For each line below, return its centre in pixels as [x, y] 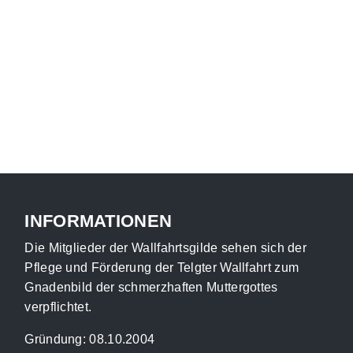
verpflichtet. [58, 307]
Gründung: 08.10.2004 [90, 339]
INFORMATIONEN [98, 221]
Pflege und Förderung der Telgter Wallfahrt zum [162, 268]
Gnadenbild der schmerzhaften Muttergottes [151, 287]
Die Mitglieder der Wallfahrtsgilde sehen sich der [166, 248]
